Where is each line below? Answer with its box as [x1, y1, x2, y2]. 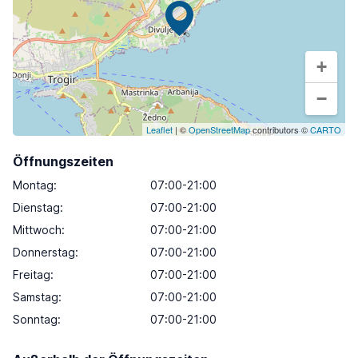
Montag [13, 178, 54, 192]
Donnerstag [13, 245, 75, 259]
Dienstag [13, 201, 60, 214]
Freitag [13, 268, 50, 281]
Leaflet [146, 123, 173, 136]
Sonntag [13, 312, 58, 326]
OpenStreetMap [189, 123, 250, 136]
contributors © [250, 123, 310, 136]
